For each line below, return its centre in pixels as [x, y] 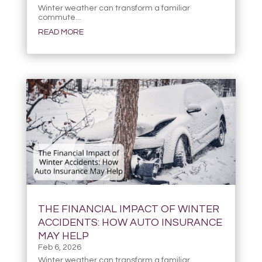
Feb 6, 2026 [59, 247]
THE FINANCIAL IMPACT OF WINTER [128, 209]
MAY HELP [63, 236]
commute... [59, 18]
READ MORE [61, 32]
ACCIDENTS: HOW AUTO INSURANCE [130, 222]
